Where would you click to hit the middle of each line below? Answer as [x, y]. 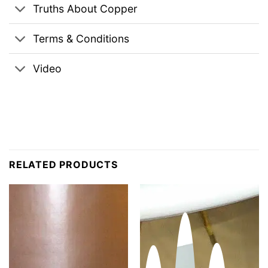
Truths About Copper [86, 8]
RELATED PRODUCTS [63, 165]
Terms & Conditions [81, 38]
